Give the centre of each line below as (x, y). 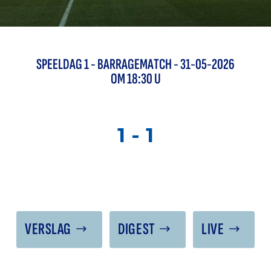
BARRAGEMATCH (135, 64)
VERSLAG (48, 230)
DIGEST (136, 230)
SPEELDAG (60, 64)
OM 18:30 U (135, 79)
